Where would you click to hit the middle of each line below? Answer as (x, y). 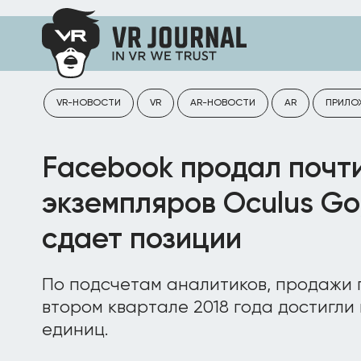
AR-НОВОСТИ (223, 103)
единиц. (75, 330)
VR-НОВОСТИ (89, 103)
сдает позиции (142, 240)
